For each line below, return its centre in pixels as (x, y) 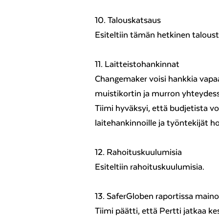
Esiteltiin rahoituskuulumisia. (150, 167)
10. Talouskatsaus (128, 20)
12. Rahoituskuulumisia (138, 152)
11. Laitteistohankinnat (137, 64)
